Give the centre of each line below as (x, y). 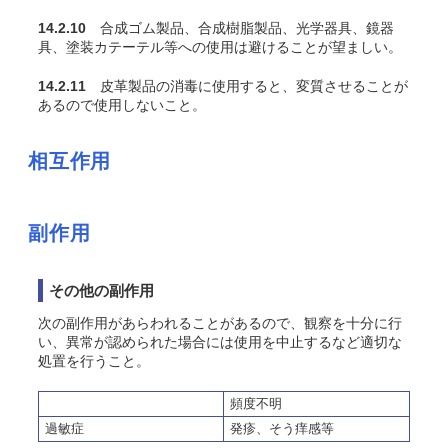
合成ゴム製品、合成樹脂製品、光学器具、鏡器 (240, 28)
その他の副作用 (101, 290)
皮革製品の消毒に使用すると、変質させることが (247, 86)
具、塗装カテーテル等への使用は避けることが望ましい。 (220, 47)
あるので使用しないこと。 (122, 105)
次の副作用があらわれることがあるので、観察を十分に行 (220, 323)
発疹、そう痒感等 (282, 428)
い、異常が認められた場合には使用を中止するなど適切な (220, 342)
